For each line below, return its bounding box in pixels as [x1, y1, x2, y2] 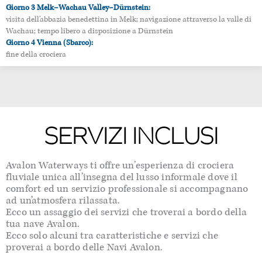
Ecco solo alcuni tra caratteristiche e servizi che [6, 229, 219, 242]
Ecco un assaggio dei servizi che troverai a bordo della [6, 206, 247, 219]
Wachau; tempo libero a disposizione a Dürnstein [6, 26, 175, 36]
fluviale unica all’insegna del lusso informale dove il [6, 171, 237, 184]
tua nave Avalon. [6, 218, 80, 230]
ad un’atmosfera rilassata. [6, 194, 123, 207]
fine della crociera [6, 50, 66, 60]
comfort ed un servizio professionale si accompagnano [6, 182, 249, 195]
